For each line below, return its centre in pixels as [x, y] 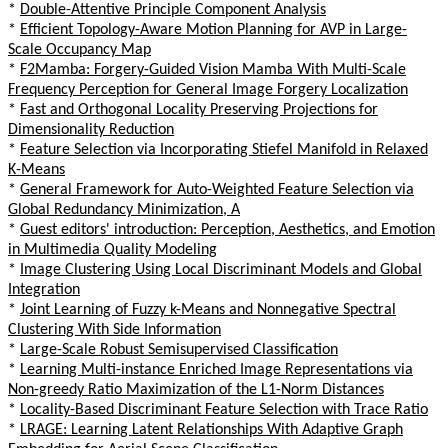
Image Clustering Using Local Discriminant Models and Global [221, 269]
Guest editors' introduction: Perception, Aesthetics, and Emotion [227, 229]
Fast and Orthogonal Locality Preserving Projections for [199, 109]
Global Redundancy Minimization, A [124, 209]
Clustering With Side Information [114, 329]
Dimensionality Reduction [91, 129]
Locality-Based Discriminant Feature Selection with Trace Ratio [224, 409]
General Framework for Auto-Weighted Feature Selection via [217, 189]
